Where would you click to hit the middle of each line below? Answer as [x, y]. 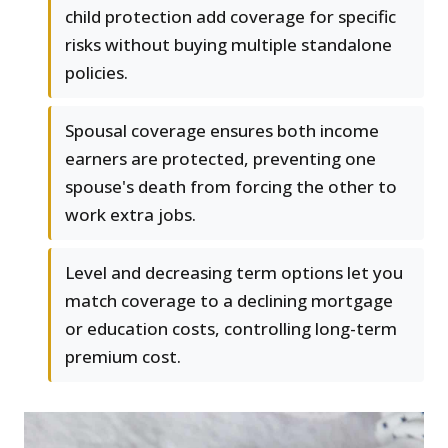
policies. [96, 73]
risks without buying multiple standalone [228, 45]
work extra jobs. [130, 215]
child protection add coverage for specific [230, 17]
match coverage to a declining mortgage [229, 301]
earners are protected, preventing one [220, 159]
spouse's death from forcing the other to [231, 187]
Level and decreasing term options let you [234, 273]
